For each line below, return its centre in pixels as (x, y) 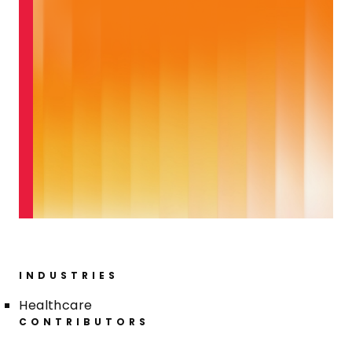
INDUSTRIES (69, 275)
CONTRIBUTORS (84, 322)
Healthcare (56, 305)
